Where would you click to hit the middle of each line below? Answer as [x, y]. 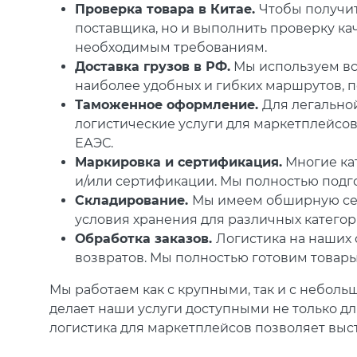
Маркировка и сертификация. [178, 163]
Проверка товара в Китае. [167, 10]
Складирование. [133, 201]
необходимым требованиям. [171, 48]
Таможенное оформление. [169, 105]
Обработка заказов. [145, 239]
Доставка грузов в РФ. [153, 67]
